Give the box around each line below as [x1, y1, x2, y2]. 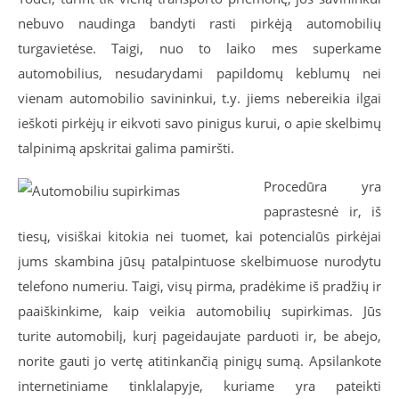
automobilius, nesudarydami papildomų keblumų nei [18, 64, 381, 82]
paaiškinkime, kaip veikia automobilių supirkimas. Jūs [18, 302, 381, 320]
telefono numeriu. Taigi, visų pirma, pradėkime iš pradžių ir [18, 277, 381, 295]
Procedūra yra [264, 177, 381, 195]
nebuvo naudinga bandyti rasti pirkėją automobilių [18, 14, 381, 32]
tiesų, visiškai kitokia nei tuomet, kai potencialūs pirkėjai [18, 227, 381, 245]
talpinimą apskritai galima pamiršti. [18, 139, 234, 157]
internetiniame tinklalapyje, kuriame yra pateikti [18, 377, 381, 395]
